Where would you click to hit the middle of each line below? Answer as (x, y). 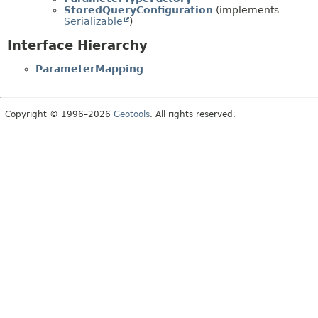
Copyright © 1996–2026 (59, 114)
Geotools (132, 114)
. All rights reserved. (193, 114)
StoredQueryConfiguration (138, 10)
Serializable (93, 21)
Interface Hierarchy (77, 45)
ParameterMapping (89, 68)
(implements (246, 10)
